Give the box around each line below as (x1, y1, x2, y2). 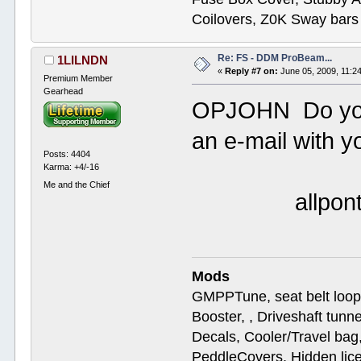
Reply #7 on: (225, 65, 279, 76)
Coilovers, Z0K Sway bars (192, 10, 359, 27)
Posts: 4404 (44, 149, 91, 160)
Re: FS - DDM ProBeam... (218, 52, 333, 64)
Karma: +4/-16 (44, 162, 100, 172)
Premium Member (44, 73, 114, 83)
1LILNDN (56, 52, 108, 67)
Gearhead (44, 85, 84, 96)
